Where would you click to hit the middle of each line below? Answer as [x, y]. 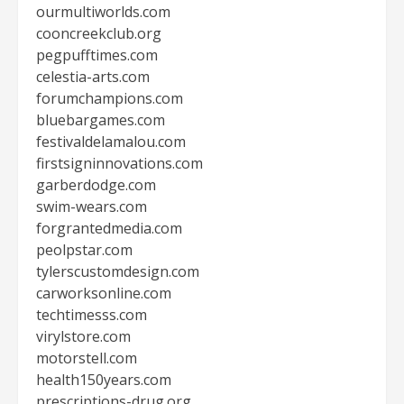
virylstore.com [83, 336]
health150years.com [104, 380]
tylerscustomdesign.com [118, 271]
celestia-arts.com [93, 77]
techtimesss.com [92, 315]
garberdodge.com [96, 185]
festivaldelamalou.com [111, 142]
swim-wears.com [92, 207]
